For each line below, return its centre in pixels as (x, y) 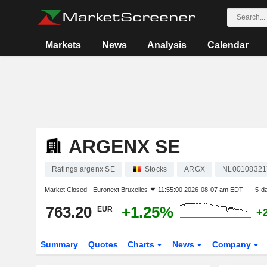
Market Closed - (69, 190)
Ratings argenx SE (83, 169)
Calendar (228, 45)
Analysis (167, 45)
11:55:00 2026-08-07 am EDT (200, 190)
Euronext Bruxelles (120, 190)
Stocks (156, 169)
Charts (142, 244)
